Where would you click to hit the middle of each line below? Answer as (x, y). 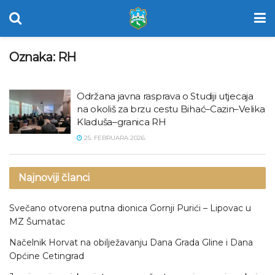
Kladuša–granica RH (122, 122)
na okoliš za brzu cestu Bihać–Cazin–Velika (171, 109)
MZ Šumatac (37, 222)
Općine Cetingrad (47, 256)
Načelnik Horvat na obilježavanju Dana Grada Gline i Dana (131, 242)
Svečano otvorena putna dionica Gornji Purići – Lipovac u (130, 208)
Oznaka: (33, 57)
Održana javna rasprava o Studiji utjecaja (165, 96)
